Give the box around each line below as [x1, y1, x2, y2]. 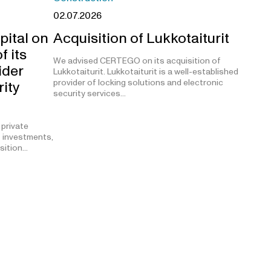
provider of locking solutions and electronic [53, 76, 223, 88]
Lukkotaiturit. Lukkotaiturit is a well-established [53, 65, 238, 77]
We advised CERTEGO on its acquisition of [53, 54, 221, 67]
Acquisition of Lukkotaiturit [53, 28, 229, 48]
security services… [53, 87, 126, 99]
